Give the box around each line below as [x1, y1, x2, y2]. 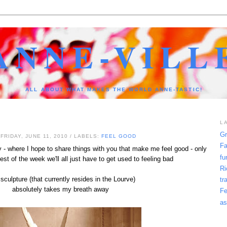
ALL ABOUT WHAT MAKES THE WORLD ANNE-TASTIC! [25, 87, 203, 93]
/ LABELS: [69, 133, 101, 139]
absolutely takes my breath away [12, 185, 109, 193]
